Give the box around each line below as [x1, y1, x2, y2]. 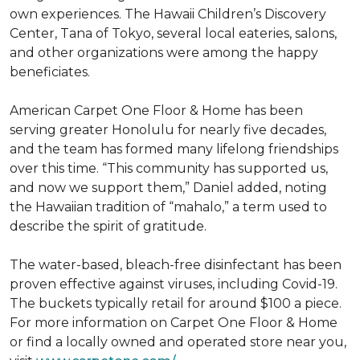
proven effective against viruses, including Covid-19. [10, 276, 337, 292]
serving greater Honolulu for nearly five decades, [10, 122, 326, 137]
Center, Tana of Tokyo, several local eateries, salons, [10, 26, 337, 41]
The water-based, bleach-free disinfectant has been [10, 257, 342, 272]
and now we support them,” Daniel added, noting [10, 180, 327, 195]
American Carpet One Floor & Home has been [10, 103, 303, 118]
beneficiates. [10, 64, 90, 80]
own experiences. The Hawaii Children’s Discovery [10, 6, 326, 22]
